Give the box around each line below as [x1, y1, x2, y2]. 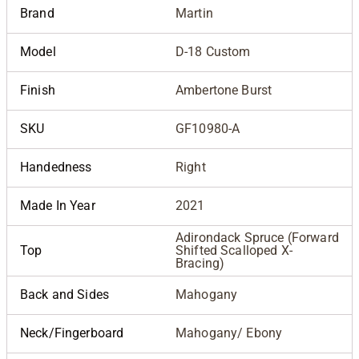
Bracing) [175, 256, 225, 272]
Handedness [20, 159, 92, 175]
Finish [20, 83, 55, 99]
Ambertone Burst [175, 83, 272, 99]
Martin [175, 6, 213, 22]
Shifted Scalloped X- [175, 243, 292, 259]
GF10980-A [175, 121, 240, 137]
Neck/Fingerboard [20, 325, 124, 341]
